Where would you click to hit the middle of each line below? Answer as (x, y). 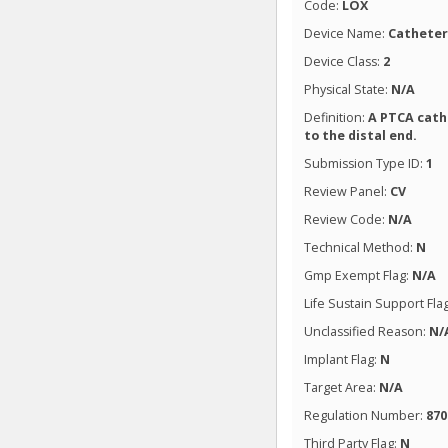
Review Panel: (347, 191)
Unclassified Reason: (367, 331)
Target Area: (342, 387)
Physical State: (348, 89)
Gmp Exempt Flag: (358, 275)
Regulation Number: (365, 415)
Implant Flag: (342, 359)
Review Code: (346, 219)
